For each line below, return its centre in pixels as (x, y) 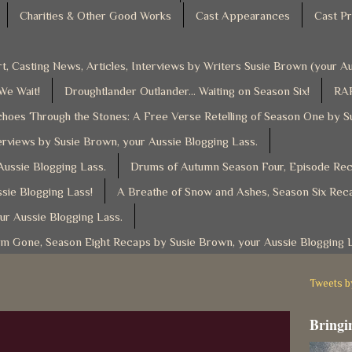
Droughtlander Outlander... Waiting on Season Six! (187, 90)
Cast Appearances (243, 15)
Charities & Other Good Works (95, 15)
